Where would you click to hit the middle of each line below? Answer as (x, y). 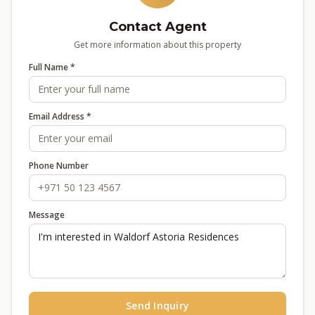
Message (47, 215)
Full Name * (52, 67)
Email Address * (60, 116)
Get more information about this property (157, 45)
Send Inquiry (157, 306)
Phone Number (59, 166)
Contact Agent (157, 27)
